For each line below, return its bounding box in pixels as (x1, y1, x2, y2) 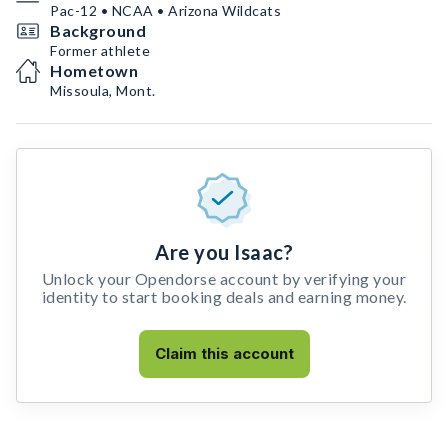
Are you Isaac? (155, 240, 293, 264)
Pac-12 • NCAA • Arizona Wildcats (50, 2, 281, 19)
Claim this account (154, 344, 294, 363)
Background (50, 21, 146, 40)
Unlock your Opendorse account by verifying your (41, 269, 407, 288)
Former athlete (50, 42, 150, 59)
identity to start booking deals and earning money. (41, 287, 407, 306)
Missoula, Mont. (50, 82, 156, 99)
